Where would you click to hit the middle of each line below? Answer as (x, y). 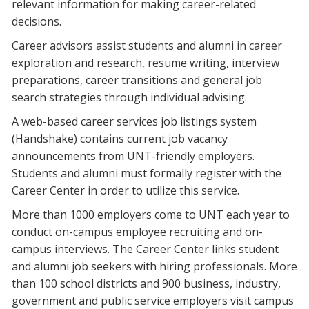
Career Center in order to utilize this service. (126, 191)
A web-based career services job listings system (134, 122)
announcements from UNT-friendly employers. (133, 156)
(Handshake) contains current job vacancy (120, 139)
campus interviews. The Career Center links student (145, 249)
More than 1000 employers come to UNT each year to (151, 215)
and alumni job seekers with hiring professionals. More (154, 267)
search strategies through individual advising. (129, 98)
